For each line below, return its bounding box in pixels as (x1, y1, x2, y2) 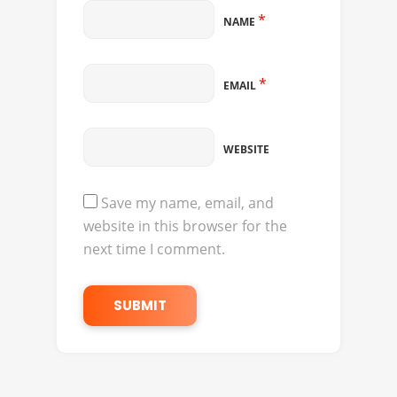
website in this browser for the (83, 215, 287, 236)
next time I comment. (83, 238, 225, 259)
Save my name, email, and (101, 192, 274, 213)
